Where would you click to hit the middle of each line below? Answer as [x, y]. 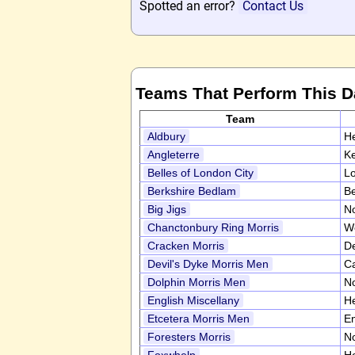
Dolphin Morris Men [197, 282]
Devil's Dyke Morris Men [208, 264]
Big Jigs [167, 209]
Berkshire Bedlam [192, 191]
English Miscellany [193, 300]
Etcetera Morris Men [198, 319]
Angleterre [174, 155]
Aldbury [166, 136]
